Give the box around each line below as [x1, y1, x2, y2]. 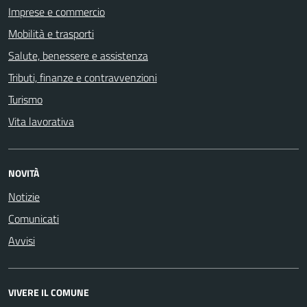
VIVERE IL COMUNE [8, 285, 89, 299]
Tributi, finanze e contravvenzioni [8, 69, 157, 86]
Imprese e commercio [8, 3, 105, 20]
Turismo [8, 91, 42, 108]
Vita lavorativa [8, 113, 74, 130]
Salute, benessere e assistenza [8, 47, 148, 64]
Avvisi [8, 232, 35, 249]
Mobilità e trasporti [8, 25, 94, 42]
